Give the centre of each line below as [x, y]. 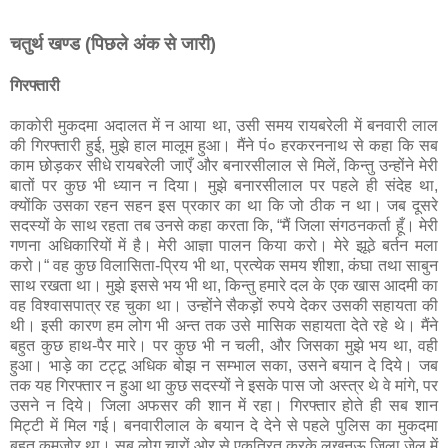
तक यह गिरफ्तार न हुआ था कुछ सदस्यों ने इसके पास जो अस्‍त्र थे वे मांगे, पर [224, 386]
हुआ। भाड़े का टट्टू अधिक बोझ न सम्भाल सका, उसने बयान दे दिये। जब [224, 366]
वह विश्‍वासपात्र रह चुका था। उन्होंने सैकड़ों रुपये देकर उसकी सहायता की [224, 306]
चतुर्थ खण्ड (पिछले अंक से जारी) [113, 44]
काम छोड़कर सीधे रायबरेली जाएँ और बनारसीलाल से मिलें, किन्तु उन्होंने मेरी [224, 166]
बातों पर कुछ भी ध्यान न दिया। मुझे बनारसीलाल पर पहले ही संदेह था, [224, 186]
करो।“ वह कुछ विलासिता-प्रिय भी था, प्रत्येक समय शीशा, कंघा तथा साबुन [224, 266]
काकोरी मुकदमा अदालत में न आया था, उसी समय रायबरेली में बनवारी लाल [224, 126]
